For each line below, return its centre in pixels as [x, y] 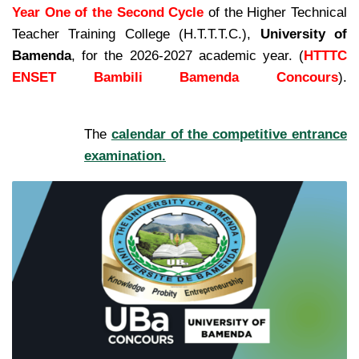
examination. [125, 155]
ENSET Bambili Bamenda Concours [175, 77]
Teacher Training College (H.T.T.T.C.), [136, 34]
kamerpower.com [65, 99]
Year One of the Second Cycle [108, 12]
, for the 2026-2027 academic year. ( [188, 55]
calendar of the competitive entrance [229, 134]
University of [304, 34]
